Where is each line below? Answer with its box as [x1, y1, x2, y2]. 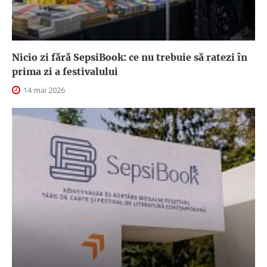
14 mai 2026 [21, 85, 65, 96]
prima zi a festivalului [12, 66, 118, 78]
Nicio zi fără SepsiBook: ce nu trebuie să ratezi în [12, 51, 247, 64]
